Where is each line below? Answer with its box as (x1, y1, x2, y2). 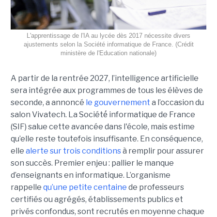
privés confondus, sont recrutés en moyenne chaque (10, 206, 204, 216)
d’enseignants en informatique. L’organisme (10, 170, 170, 180)
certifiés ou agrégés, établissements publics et (10, 194, 183, 204)
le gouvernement (85, 97, 150, 107)
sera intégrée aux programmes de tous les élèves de (10, 85, 203, 95)
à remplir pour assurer (121, 146, 204, 155)
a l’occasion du (150, 97, 204, 107)
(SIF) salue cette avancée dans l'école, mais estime (10, 122, 195, 131)
